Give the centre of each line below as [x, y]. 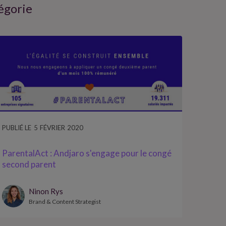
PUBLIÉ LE [17, 127]
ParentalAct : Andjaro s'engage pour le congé [87, 153]
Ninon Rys [46, 191]
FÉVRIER [53, 127]
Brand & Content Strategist [65, 202]
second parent [29, 164]
